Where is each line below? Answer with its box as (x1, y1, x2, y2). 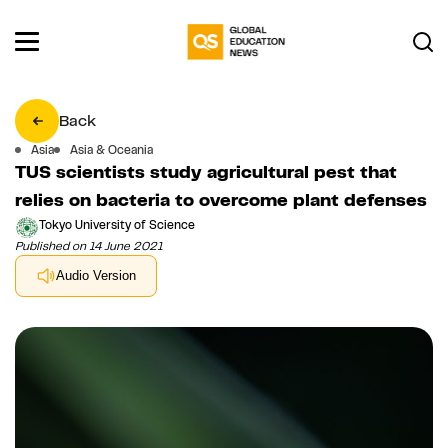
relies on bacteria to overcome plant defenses (15, 188, 427, 211)
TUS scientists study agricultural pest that (15, 160, 397, 183)
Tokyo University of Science (39, 217, 195, 234)
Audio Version (56, 268, 136, 284)
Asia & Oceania (70, 141, 153, 158)
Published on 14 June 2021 (15, 237, 163, 254)
